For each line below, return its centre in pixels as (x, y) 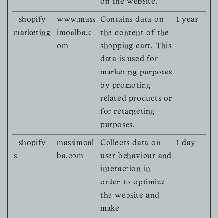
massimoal (76, 143)
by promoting (126, 86)
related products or (136, 99)
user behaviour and (136, 156)
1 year (187, 20)
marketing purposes (136, 73)
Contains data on (132, 20)
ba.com (70, 156)
